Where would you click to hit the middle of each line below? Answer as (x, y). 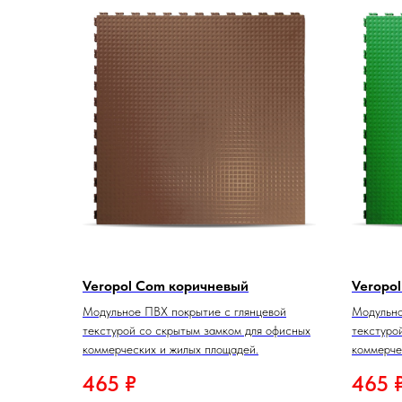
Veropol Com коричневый (166, 285)
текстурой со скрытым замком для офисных (197, 330)
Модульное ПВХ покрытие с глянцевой (184, 311)
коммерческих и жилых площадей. (170, 349)
